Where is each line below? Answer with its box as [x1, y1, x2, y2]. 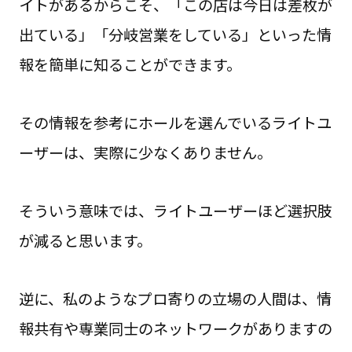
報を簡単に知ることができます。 [18, 53, 241, 76]
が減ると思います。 [18, 229, 152, 251]
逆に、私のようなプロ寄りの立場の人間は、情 [18, 287, 332, 310]
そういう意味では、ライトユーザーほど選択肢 [18, 199, 332, 222]
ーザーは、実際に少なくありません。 [18, 141, 272, 164]
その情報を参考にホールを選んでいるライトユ [18, 112, 332, 134]
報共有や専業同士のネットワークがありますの [18, 317, 332, 339]
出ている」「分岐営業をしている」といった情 [18, 24, 332, 46]
